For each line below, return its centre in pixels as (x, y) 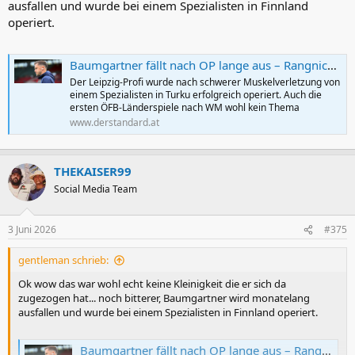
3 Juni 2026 (32, 230)
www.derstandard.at (115, 123)
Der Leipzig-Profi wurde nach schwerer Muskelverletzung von (205, 82)
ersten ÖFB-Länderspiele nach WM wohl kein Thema (185, 108)
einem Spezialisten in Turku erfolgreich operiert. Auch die (196, 95)
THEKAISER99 (93, 171)
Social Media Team (95, 189)
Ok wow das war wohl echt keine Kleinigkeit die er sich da (152, 284)
